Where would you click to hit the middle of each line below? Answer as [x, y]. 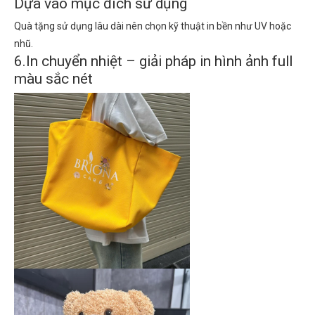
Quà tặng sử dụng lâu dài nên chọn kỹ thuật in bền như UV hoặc [153, 26]
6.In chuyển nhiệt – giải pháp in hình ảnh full [153, 61]
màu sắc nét [53, 78]
